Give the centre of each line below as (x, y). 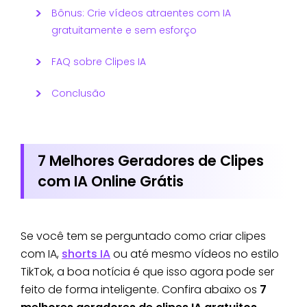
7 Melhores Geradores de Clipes (151, 160)
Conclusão (78, 93)
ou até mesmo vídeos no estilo (195, 254)
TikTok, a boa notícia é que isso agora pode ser (147, 271)
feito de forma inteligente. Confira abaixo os (140, 289)
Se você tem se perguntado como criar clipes (143, 236)
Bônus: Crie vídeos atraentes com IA (141, 13)
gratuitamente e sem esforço (124, 30)
